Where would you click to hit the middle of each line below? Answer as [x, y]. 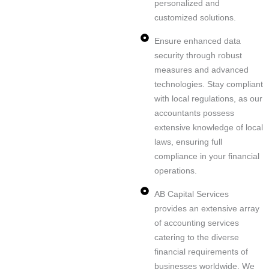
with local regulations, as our [208, 99]
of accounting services [196, 223]
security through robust [198, 56]
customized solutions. [195, 18]
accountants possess [194, 113]
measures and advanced [201, 70]
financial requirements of [201, 252]
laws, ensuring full [188, 142]
